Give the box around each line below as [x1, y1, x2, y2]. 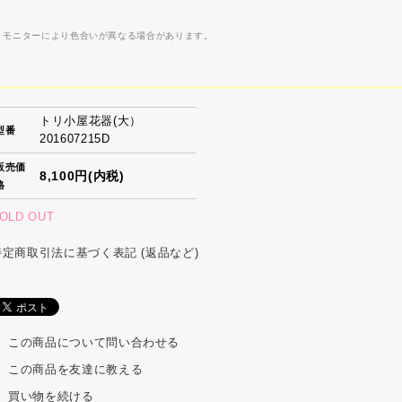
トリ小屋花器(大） [39, 113, 142, 127]
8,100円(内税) [39, 168, 125, 183]
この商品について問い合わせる [8, 335, 180, 349]
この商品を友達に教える [8, 362, 144, 376]
